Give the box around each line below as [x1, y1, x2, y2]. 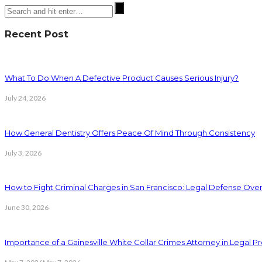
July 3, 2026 [5, 148, 42, 157]
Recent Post [5, 28, 68, 40]
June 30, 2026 [5, 203, 49, 212]
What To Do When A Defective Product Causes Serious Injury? [5, 73, 239, 83]
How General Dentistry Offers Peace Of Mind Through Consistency [5, 127, 255, 137]
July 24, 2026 [5, 94, 46, 103]
